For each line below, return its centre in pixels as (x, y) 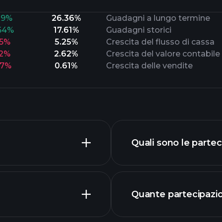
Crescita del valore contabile (163, 54)
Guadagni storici (139, 30)
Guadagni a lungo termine (158, 18)
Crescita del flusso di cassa (160, 42)
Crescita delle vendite (149, 66)
